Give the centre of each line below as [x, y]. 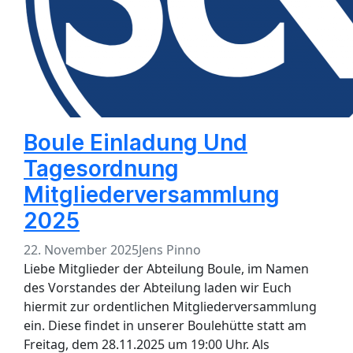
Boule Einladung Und [136, 143]
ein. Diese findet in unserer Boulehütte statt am [165, 326]
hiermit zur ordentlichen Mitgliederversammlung [170, 307]
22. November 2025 [81, 250]
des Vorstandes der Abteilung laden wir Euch [158, 288]
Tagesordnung [101, 169]
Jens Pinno [170, 250]
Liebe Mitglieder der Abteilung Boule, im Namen [166, 269]
